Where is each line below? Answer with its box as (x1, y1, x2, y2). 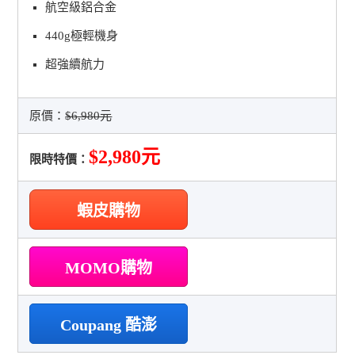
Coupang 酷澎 (60, 315, 158, 334)
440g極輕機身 (45, 29, 119, 42)
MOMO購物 (65, 258, 153, 277)
